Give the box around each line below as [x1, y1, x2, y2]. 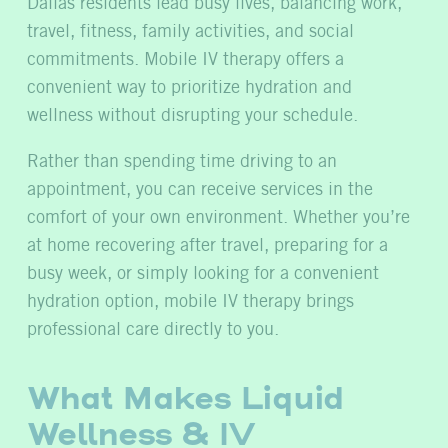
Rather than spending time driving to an [27, 154, 337, 171]
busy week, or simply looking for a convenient [27, 266, 379, 283]
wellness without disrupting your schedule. [27, 108, 358, 125]
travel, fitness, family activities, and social [27, 24, 354, 41]
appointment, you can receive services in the [27, 182, 373, 199]
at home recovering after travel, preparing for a [27, 238, 388, 255]
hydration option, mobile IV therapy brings [27, 294, 354, 311]
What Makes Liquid [27, 379, 345, 418]
